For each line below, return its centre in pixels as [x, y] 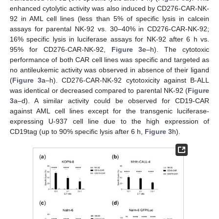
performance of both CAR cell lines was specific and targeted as [109, 59]
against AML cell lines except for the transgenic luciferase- [109, 111]
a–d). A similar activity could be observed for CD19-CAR [111, 100]
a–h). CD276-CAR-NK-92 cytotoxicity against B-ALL [126, 80]
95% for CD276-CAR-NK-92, [61, 49]
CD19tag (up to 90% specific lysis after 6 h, [77, 131]
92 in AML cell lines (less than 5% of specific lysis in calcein [109, 18]
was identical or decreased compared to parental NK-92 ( [99, 90]
